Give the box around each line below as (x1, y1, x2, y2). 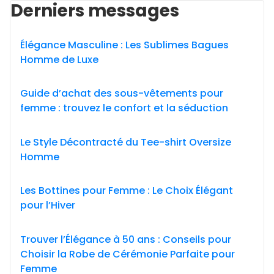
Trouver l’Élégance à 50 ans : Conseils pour (20, 232, 231, 246)
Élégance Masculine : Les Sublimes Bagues (20, 37, 229, 52)
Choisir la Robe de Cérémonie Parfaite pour (20, 246, 235, 261)
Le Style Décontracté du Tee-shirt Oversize (20, 135, 231, 149)
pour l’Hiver (20, 198, 75, 212)
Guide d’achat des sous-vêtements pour (20, 86, 223, 100)
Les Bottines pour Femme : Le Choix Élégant (20, 183, 233, 198)
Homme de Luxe (20, 52, 98, 67)
